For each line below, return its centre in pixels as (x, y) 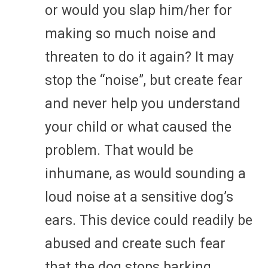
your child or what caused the (138, 127)
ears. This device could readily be (149, 220)
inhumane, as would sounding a (145, 173)
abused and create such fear (135, 243)
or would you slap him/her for (138, 10)
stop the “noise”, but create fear (144, 80)
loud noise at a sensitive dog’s (139, 197)
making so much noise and (130, 33)
